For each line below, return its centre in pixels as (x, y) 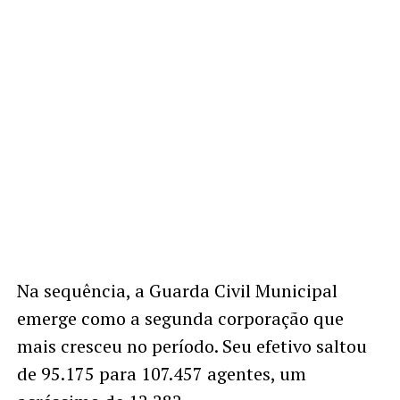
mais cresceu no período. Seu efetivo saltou (192, 346)
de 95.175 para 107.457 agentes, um (161, 374)
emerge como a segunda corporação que (180, 319)
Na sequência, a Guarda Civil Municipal (177, 291)
